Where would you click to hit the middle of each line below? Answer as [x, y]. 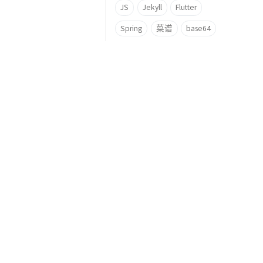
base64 [199, 28]
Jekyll [152, 7]
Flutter [186, 7]
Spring [131, 28]
